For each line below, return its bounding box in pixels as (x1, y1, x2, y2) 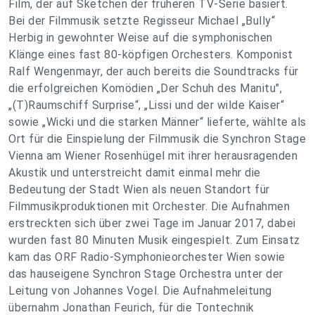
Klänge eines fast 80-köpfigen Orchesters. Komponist (8, 48, 293, 61)
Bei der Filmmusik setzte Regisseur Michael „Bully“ (8, 14, 275, 27)
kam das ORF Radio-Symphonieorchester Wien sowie (8, 250, 285, 264)
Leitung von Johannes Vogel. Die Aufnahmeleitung (8, 284, 272, 297)
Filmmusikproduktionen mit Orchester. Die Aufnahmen (8, 200, 290, 213)
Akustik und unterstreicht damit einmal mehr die (8, 166, 261, 179)
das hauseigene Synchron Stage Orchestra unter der (8, 267, 283, 281)
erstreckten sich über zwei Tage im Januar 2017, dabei (8, 217, 296, 230)
